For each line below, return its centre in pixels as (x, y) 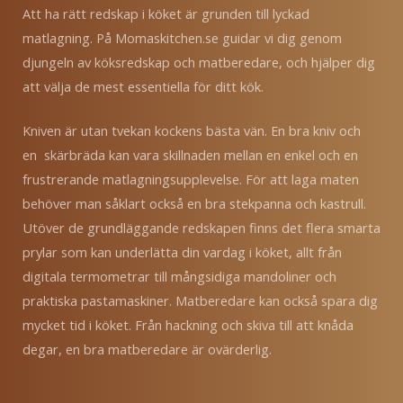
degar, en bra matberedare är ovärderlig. (147, 349)
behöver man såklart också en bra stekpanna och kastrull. (194, 203)
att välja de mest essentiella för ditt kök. (145, 87)
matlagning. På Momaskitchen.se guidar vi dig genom (182, 38)
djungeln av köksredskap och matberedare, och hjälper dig (199, 63)
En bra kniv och (316, 130)
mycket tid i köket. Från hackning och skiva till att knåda (188, 324)
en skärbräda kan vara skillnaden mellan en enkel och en (190, 154)
